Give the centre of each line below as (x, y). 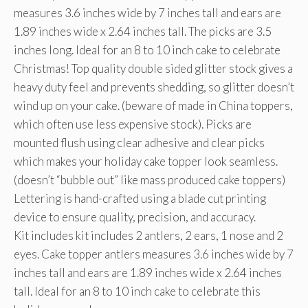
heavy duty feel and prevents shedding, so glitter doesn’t (154, 87)
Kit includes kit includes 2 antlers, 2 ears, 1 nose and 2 (148, 235)
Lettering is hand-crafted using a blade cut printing (140, 198)
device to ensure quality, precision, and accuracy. (135, 217)
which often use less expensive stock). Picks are (133, 124)
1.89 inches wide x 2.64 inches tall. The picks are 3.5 (143, 31)
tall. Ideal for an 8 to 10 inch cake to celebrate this (137, 291)
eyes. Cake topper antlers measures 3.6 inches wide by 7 (154, 254)
